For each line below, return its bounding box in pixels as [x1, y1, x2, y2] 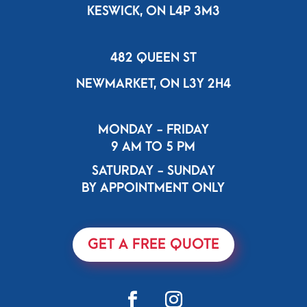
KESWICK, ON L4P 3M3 [86, 4, 220, 19]
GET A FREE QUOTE [87, 236, 219, 253]
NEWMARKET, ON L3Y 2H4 [75, 77, 231, 92]
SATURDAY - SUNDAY [91, 164, 215, 179]
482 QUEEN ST [110, 51, 197, 66]
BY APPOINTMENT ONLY [82, 181, 225, 196]
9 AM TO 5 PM [111, 140, 196, 155]
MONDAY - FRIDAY [97, 123, 209, 138]
